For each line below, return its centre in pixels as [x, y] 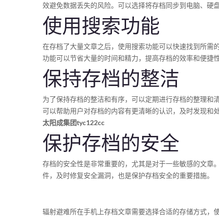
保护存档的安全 [111, 143]
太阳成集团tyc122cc [74, 122]
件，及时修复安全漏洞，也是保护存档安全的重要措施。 [128, 175]
